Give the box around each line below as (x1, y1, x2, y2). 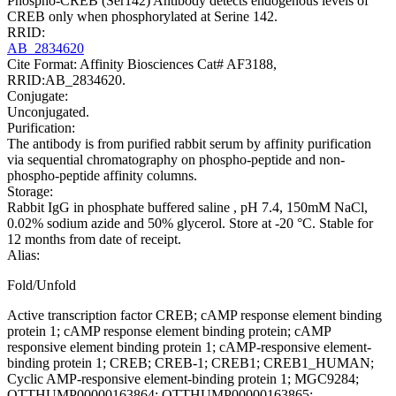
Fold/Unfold (7, 278, 76, 293)
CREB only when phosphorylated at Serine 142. (7, 9, 278, 25)
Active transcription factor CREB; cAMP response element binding (7, 308, 382, 324)
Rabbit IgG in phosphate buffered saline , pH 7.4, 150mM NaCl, (7, 200, 368, 216)
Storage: (7, 184, 53, 200)
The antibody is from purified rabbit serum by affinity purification (7, 136, 371, 152)
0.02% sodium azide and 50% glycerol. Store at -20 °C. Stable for (7, 216, 373, 232)
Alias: (7, 247, 40, 263)
